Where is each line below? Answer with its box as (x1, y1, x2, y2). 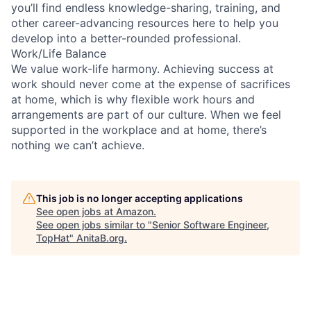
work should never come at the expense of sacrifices (11, 76, 290, 91)
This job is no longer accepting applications (36, 192, 243, 204)
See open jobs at (36, 205, 116, 217)
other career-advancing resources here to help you (11, 15, 278, 30)
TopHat (36, 231, 69, 244)
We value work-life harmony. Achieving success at (11, 61, 274, 76)
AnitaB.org (76, 231, 124, 244)
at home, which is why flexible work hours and (11, 92, 255, 106)
